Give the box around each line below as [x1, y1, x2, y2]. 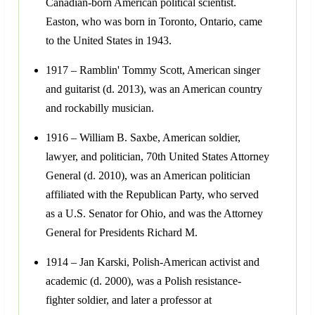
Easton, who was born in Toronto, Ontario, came [46, 15, 262, 28]
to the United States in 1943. [46, 34, 172, 47]
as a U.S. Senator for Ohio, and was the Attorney [46, 207, 263, 220]
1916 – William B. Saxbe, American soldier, [46, 131, 240, 144]
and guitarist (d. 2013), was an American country [46, 83, 262, 96]
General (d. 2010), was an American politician [46, 169, 250, 182]
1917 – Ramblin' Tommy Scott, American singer [46, 64, 260, 77]
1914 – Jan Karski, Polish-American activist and [46, 256, 259, 269]
